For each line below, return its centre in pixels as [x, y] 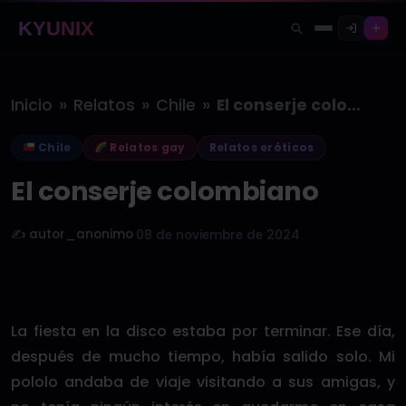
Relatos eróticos [261, 147]
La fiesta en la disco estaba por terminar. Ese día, [203, 331]
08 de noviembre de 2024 [218, 235]
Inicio [32, 105]
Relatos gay [146, 147]
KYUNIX [57, 29]
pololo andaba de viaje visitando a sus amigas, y [203, 382]
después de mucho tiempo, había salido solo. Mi [203, 357]
